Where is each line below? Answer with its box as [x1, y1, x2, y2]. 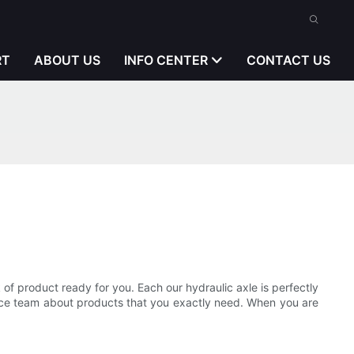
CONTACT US [247, 52, 330, 68]
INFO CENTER [124, 52, 208, 68]
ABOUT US [34, 52, 100, 68]
